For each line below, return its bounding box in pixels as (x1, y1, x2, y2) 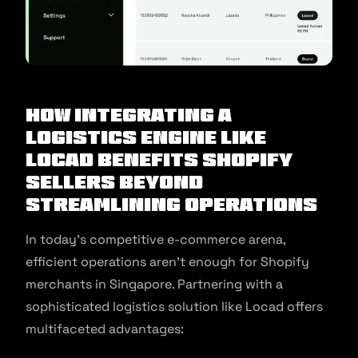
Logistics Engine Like (26, 128, 266, 147)
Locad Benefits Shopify (26, 150, 292, 169)
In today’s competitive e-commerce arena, (26, 231, 285, 249)
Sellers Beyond (26, 173, 203, 192)
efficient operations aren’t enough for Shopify (26, 253, 309, 271)
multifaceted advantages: (26, 320, 184, 338)
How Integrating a (26, 105, 232, 125)
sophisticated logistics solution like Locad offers (26, 298, 323, 316)
